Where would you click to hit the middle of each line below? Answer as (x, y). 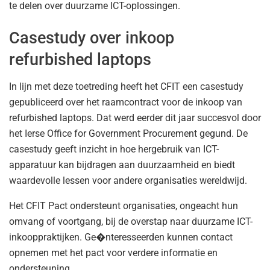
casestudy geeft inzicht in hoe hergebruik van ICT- (114, 149)
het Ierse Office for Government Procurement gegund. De (128, 134)
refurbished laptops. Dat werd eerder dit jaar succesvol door (135, 118)
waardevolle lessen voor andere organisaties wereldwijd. (128, 181)
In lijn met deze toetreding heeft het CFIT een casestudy (126, 87)
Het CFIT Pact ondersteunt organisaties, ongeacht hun (124, 206)
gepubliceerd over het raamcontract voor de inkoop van (126, 102)
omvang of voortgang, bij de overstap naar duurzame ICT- (131, 222)
